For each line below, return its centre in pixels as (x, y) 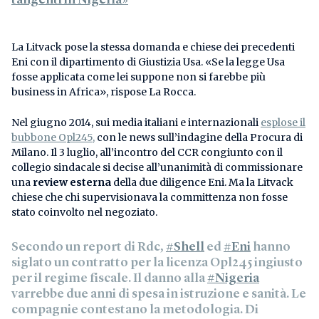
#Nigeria (233, 278)
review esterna (72, 182)
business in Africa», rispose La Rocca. (104, 91)
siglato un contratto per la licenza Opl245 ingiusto (157, 262)
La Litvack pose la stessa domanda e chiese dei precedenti (153, 47)
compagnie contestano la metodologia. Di (135, 309)
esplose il (283, 122)
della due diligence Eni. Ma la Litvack (202, 182)
